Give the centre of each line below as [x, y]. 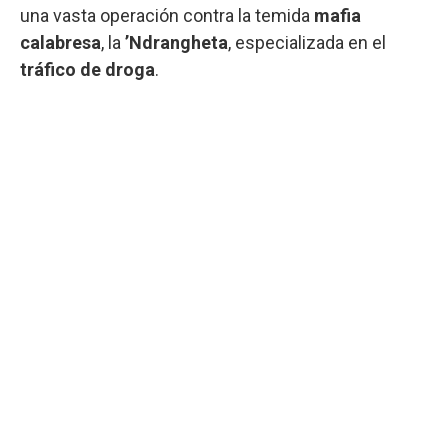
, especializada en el [307, 42]
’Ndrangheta [176, 42]
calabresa [60, 42]
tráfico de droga [87, 69]
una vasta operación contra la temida [167, 15]
